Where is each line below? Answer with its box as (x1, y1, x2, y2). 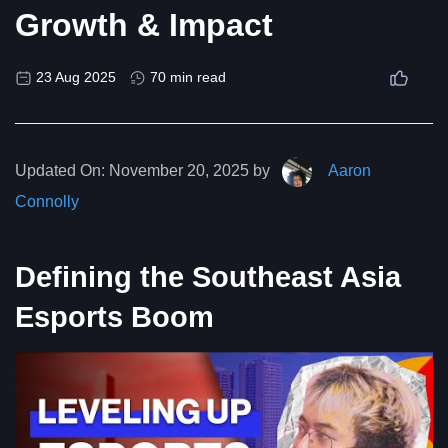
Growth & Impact (15, 7, 273, 44)
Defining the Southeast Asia (15, 261, 401, 294)
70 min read (150, 69, 226, 86)
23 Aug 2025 (36, 69, 116, 86)
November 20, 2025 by (105, 162, 274, 180)
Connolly (15, 192, 79, 210)
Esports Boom (15, 301, 214, 334)
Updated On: (15, 162, 105, 180)
